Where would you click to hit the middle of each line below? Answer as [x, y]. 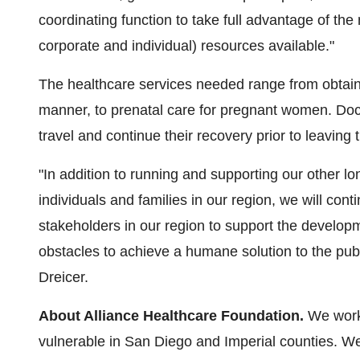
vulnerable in [82, 342]
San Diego [158, 342]
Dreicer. [63, 277]
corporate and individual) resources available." [186, 46]
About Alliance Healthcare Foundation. [173, 316]
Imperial [250, 342]
